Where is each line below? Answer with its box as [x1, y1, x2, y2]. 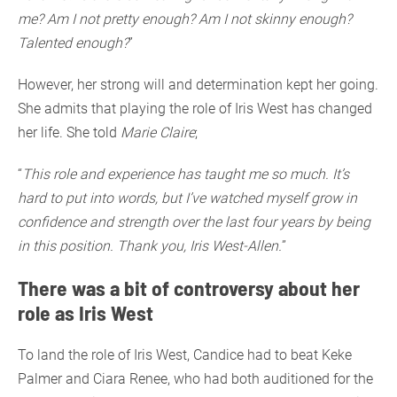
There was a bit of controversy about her [18, 275, 360, 301]
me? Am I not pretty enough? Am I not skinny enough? [18, 11, 352, 28]
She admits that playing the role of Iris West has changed [18, 100, 372, 118]
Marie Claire [121, 124, 195, 142]
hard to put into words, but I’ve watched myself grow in [18, 190, 357, 207]
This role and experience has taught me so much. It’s [22, 166, 349, 183]
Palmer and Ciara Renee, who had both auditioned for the [18, 370, 373, 388]
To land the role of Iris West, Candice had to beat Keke [18, 346, 352, 364]
